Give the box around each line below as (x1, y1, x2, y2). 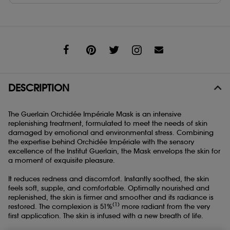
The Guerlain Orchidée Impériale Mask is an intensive (8, 109, 181, 119)
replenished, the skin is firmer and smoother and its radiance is (8, 193, 214, 202)
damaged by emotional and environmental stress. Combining (8, 128, 214, 137)
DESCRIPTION (8, 81, 69, 94)
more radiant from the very (120, 202, 210, 211)
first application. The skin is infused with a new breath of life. (8, 211, 203, 220)
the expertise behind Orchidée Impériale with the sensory (8, 137, 194, 146)
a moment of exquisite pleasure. (8, 156, 115, 165)
